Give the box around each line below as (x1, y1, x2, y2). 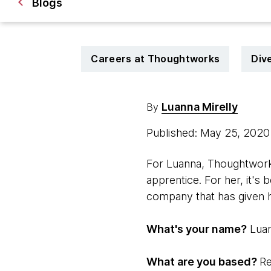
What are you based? (146, 255, 260, 268)
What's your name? (146, 223, 247, 235)
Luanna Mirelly (161, 100, 238, 113)
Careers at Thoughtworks (91, 53, 220, 65)
